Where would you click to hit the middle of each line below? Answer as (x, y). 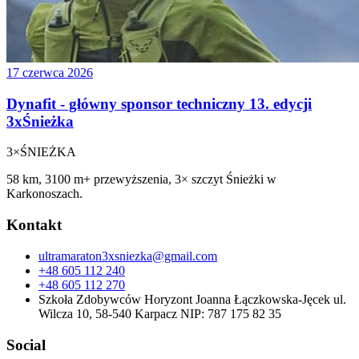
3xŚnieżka (40, 121)
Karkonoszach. (44, 194)
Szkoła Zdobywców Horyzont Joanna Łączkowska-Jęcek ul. (192, 299)
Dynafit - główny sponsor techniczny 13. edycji (159, 103)
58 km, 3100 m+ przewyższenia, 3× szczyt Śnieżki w (141, 179)
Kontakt (34, 225)
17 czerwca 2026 (50, 73)
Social (26, 345)
